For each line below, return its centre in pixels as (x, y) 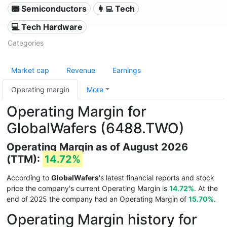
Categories (26, 43)
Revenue (81, 70)
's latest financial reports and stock (157, 178)
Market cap (30, 70)
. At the (206, 188)
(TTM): (25, 159)
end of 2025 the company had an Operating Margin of (98, 199)
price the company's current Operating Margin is (88, 188)
